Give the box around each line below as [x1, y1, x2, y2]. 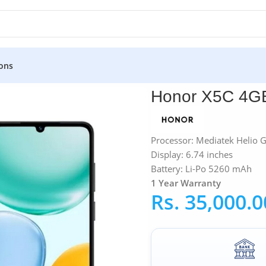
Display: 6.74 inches [151, 148, 233, 160]
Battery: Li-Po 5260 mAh [151, 162, 252, 175]
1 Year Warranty [151, 176, 221, 189]
